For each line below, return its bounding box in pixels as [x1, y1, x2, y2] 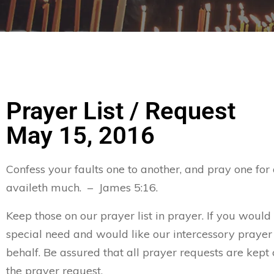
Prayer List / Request [6, 97, 235, 125]
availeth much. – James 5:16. [6, 180, 158, 194]
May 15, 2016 [6, 121, 155, 150]
